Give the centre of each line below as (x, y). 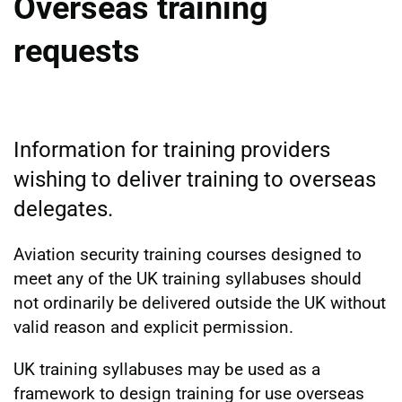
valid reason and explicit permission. (153, 327)
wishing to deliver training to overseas (195, 179)
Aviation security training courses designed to (188, 254)
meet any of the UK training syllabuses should (188, 278)
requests (77, 51)
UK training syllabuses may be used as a (167, 369)
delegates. (63, 209)
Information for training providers (172, 149)
